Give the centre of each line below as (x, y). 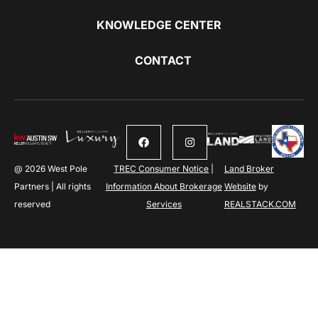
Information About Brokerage (164, 187)
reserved (32, 204)
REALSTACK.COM (260, 204)
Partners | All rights (53, 187)
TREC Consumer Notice (161, 169)
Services (164, 204)
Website (240, 187)
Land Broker (249, 169)
